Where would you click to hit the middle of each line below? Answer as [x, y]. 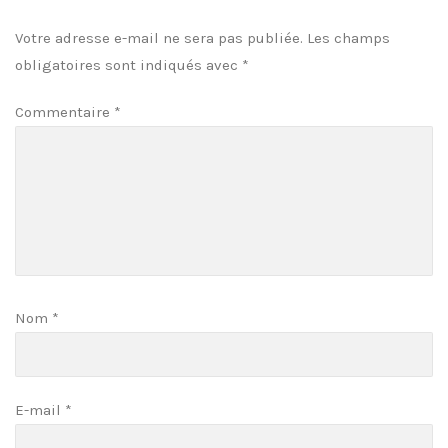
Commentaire [64, 111]
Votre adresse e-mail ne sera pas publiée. [159, 37]
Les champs [348, 37]
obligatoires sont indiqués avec [128, 64]
